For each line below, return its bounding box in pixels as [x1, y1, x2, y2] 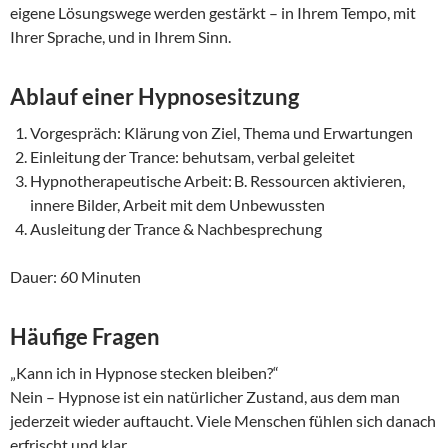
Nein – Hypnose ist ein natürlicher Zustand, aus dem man [10, 387, 400, 407]
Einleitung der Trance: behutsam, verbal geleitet [30, 147, 355, 167]
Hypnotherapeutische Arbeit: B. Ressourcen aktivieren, [30, 171, 405, 191]
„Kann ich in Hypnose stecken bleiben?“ [10, 363, 279, 383]
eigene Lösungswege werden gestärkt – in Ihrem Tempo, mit [10, 3, 416, 23]
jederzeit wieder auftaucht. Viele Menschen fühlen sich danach [10, 411, 436, 431]
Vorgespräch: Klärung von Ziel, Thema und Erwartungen [30, 123, 413, 143]
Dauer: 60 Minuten [10, 267, 141, 287]
